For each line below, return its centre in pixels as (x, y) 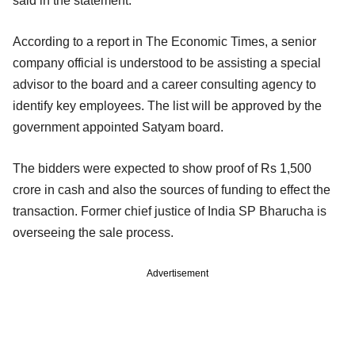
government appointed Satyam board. (118, 127)
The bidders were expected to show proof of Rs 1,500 (162, 168)
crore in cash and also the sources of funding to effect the (172, 189)
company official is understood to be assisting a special (167, 63)
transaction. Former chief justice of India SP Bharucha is (170, 211)
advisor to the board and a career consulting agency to (164, 84)
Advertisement (177, 273)
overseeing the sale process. (93, 232)
